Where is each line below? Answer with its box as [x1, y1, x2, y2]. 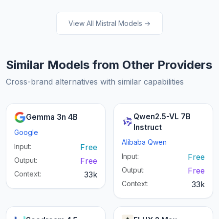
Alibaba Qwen [122, 138, 167, 147]
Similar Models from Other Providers [6, 58, 212, 72]
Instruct [133, 123, 162, 132]
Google [14, 128, 38, 137]
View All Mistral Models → [68, 19, 151, 28]
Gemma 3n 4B [26, 112, 78, 122]
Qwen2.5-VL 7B [133, 112, 191, 122]
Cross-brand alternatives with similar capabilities [6, 77, 184, 87]
